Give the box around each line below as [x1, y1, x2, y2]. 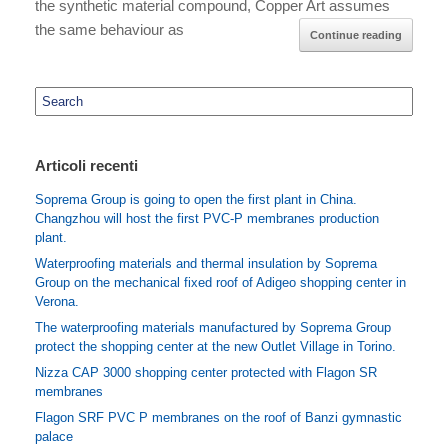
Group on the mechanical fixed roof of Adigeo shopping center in [35, 275, 406, 291]
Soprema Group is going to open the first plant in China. [35, 192, 357, 208]
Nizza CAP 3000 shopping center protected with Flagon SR [35, 365, 377, 381]
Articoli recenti [35, 157, 138, 175]
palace [35, 429, 73, 445]
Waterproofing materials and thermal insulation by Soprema [35, 256, 377, 272]
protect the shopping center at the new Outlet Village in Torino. [35, 339, 396, 355]
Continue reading [310, 29, 402, 42]
